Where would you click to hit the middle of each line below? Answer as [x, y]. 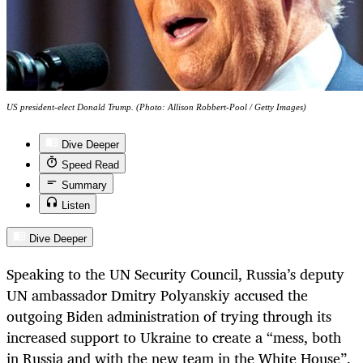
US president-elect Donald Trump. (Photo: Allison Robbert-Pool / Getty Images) [156, 107]
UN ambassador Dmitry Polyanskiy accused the [157, 295]
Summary [84, 186]
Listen [76, 206]
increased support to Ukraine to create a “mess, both [174, 337]
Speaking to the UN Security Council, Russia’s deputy [175, 274]
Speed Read [90, 165]
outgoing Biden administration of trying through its [169, 316]
